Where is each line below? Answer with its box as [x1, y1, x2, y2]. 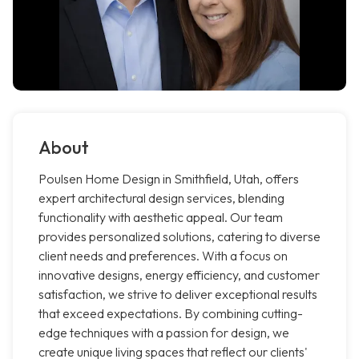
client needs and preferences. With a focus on [38, 248, 288, 264]
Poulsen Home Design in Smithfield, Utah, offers [38, 171, 299, 188]
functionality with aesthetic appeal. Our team [38, 209, 283, 226]
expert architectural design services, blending [38, 190, 284, 207]
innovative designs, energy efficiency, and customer [38, 267, 320, 284]
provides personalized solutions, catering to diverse [38, 228, 321, 245]
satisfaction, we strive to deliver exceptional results [38, 286, 317, 303]
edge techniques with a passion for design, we [38, 325, 289, 341]
